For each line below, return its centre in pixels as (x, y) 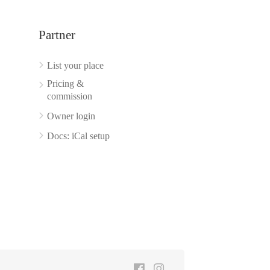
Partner (57, 35)
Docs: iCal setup (78, 136)
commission (69, 96)
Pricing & (65, 83)
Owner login (71, 116)
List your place (75, 65)
